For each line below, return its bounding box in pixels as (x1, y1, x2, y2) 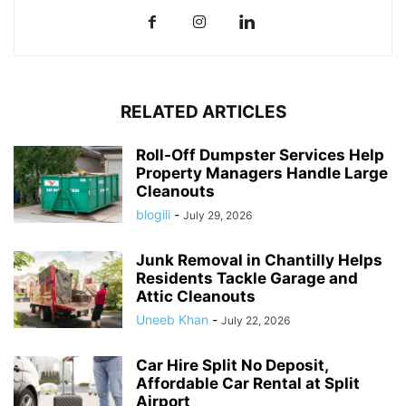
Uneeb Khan (136, 311, 208, 327)
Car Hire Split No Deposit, (136, 355, 328, 374)
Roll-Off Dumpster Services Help (136, 145, 384, 164)
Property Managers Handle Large (136, 163, 388, 182)
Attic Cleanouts (136, 286, 256, 305)
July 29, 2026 (183, 208, 252, 222)
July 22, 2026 (221, 313, 290, 327)
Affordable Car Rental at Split (136, 373, 360, 392)
